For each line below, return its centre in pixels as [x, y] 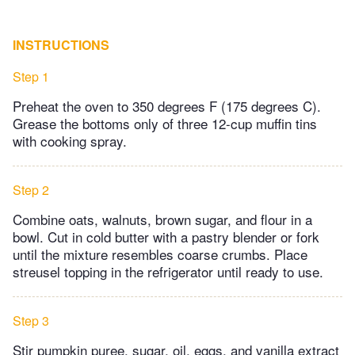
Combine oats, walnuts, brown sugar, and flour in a [162, 219]
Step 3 [31, 321]
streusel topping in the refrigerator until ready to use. [168, 272]
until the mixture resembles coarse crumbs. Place [160, 254]
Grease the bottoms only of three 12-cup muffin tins [165, 124]
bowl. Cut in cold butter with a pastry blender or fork [166, 237]
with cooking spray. [70, 141]
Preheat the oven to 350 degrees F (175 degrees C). [167, 106]
